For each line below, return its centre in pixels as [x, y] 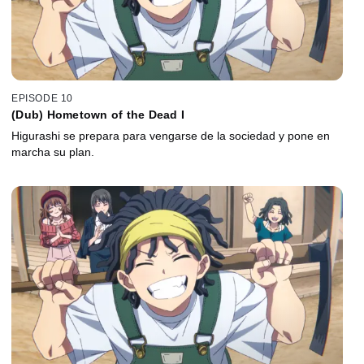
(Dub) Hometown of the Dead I [98, 114]
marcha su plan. [53, 152]
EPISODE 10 [42, 98]
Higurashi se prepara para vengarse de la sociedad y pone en [171, 135]
